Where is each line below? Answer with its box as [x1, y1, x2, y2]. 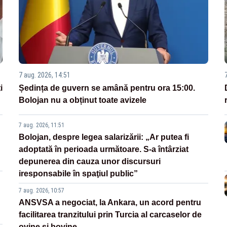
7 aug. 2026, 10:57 [19, 187, 65, 195]
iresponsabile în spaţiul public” [19, 169, 138, 178]
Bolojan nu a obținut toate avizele [19, 96, 147, 105]
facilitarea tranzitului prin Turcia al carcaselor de [19, 210, 202, 219]
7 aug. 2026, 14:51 [19, 71, 71, 80]
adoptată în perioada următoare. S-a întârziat [19, 145, 189, 154]
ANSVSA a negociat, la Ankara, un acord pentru [19, 198, 202, 207]
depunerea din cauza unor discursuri [19, 157, 161, 166]
